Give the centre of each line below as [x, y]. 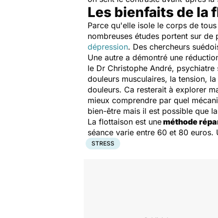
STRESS [103, 143]
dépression [108, 47]
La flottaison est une [125, 122]
